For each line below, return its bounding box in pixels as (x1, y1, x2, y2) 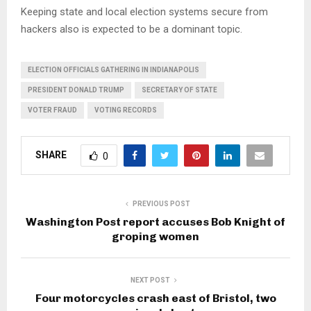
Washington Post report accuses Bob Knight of (26, 215, 285, 229)
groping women (112, 230, 199, 244)
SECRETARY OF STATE (142, 86, 217, 94)
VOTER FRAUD (28, 106, 77, 115)
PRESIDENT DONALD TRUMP (28, 86, 124, 94)
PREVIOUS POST (132, 200, 190, 208)
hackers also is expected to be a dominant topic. (21, 23, 242, 36)
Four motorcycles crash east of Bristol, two (35, 292, 276, 305)
